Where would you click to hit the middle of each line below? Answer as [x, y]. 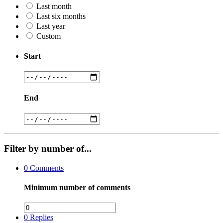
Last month [54, 6]
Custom [49, 36]
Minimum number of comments [77, 188]
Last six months [61, 16]
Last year [51, 26]
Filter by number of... [48, 149]
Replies [41, 218]
